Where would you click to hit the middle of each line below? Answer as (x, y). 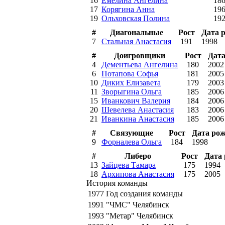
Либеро (138, 156)
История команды (117, 183)
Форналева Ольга (132, 142)
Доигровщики (140, 55)
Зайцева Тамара (129, 165)
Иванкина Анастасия (138, 119)
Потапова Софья (130, 73)
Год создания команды (144, 193)
